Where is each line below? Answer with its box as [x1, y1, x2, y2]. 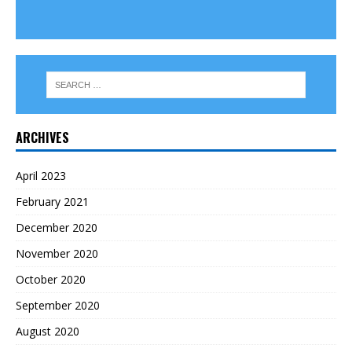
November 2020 [16, 246, 98, 262]
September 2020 [16, 298, 100, 313]
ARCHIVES [16, 128, 69, 148]
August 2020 [16, 324, 79, 339]
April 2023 [16, 168, 66, 184]
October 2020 [16, 272, 86, 288]
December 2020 [16, 220, 97, 236]
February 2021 [16, 194, 89, 210]
